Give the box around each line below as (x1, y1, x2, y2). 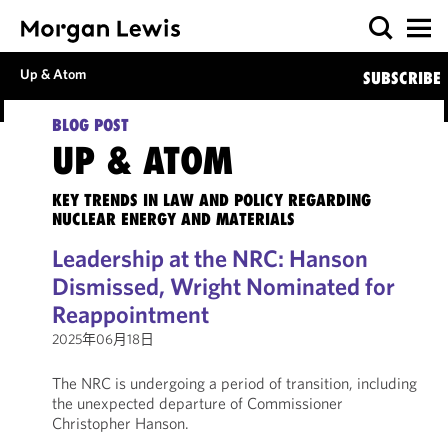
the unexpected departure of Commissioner (51, 393, 343, 413)
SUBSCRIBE (362, 68, 441, 88)
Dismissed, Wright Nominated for (51, 271, 395, 301)
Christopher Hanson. (51, 413, 189, 433)
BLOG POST (51, 115, 129, 135)
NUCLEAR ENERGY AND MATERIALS (51, 209, 295, 229)
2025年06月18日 (51, 330, 154, 348)
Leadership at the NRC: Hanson (51, 243, 368, 273)
